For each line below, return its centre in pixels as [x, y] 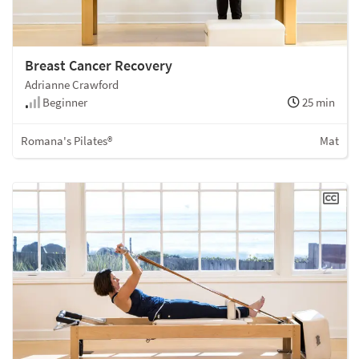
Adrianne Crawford [72, 84]
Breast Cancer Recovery [99, 65]
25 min [317, 102]
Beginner [64, 102]
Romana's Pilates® [67, 140]
